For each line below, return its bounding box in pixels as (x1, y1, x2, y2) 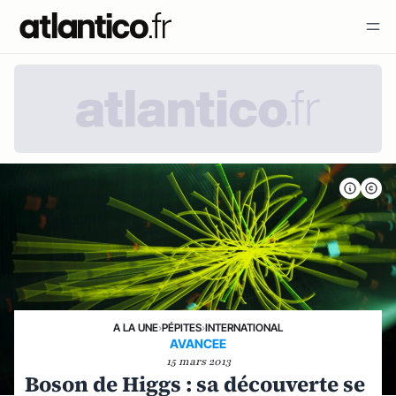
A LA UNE (113, 321, 158, 334)
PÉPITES (162, 321, 202, 334)
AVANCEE (170, 336, 226, 351)
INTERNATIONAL (205, 321, 283, 334)
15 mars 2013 (165, 354, 231, 369)
